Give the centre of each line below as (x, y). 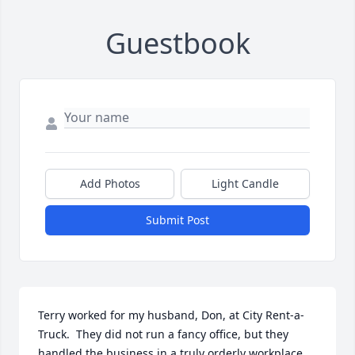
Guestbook (177, 44)
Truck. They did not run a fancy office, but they (163, 334)
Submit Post (177, 220)
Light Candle (245, 184)
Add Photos (110, 184)
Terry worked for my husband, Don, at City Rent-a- (171, 315)
